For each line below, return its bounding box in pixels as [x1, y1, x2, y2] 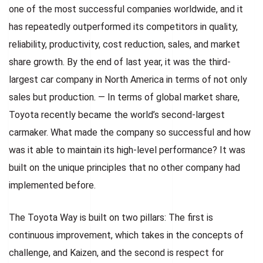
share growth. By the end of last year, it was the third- [9, 56, 231, 68]
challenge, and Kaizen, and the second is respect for [9, 247, 224, 258]
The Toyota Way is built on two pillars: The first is [9, 211, 213, 223]
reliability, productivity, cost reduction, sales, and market [9, 38, 240, 50]
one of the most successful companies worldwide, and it [9, 3, 243, 15]
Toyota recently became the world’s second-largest [9, 109, 225, 120]
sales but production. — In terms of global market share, [9, 91, 240, 103]
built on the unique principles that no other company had [9, 161, 240, 173]
